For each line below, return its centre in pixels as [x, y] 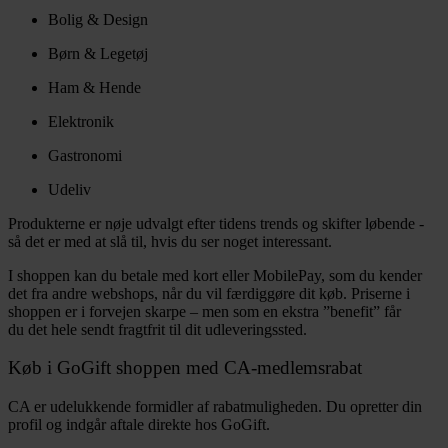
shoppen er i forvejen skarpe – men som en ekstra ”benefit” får [204, 311]
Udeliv [69, 189]
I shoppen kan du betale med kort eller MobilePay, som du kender [215, 275]
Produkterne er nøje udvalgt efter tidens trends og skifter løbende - [216, 223]
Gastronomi [85, 155]
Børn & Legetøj [98, 53]
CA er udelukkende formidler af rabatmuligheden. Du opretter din [215, 407]
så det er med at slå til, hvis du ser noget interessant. [170, 241]
